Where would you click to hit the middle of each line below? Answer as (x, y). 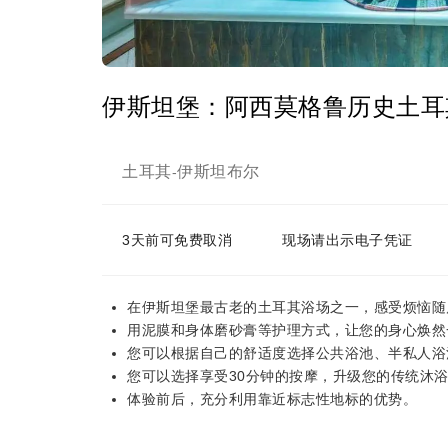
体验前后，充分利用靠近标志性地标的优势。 (272, 399)
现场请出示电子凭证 (347, 240)
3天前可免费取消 (177, 240)
